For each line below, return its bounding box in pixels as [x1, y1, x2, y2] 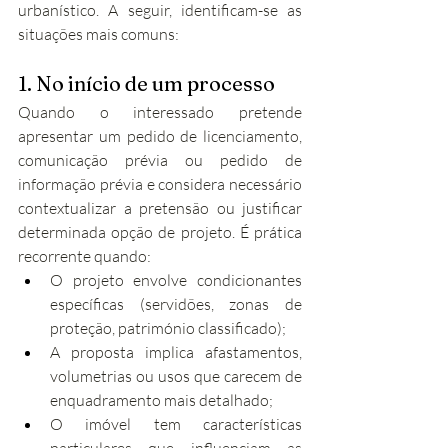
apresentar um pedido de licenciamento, [18, 126, 302, 146]
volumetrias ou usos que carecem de [50, 366, 302, 386]
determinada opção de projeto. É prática [18, 222, 302, 242]
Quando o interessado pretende [18, 102, 302, 122]
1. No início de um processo [18, 71, 275, 96]
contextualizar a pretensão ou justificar [18, 198, 302, 218]
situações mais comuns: [18, 24, 179, 44]
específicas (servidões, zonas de [50, 294, 302, 314]
